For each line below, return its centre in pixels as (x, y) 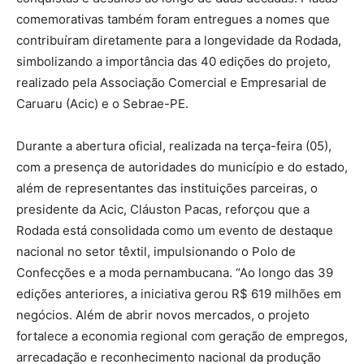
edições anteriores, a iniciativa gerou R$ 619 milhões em (179, 293)
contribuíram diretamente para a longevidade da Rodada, (179, 40)
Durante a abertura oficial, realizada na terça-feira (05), (174, 145)
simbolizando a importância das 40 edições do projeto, (173, 61)
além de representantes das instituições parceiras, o (167, 188)
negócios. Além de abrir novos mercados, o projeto (163, 314)
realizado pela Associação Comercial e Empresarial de (171, 82)
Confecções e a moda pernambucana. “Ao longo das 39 (175, 272)
